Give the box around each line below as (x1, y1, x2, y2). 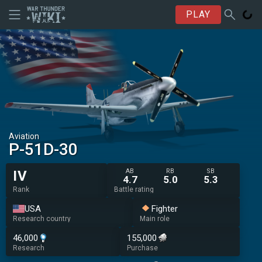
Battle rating (113, 185, 154, 194)
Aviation (9, 132, 39, 141)
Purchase (127, 244, 158, 252)
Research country (13, 215, 71, 223)
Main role (140, 215, 170, 223)
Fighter (151, 203, 178, 214)
